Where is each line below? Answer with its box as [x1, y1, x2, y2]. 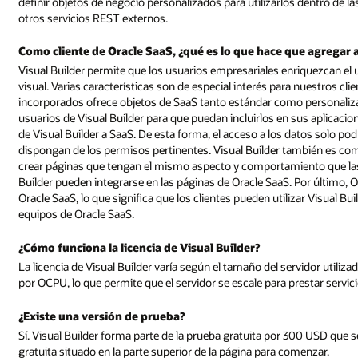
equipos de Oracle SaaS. [18, 206, 135, 222]
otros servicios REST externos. [18, 10, 169, 26]
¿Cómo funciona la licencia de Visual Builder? [18, 240, 261, 256]
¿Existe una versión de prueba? [18, 308, 185, 324]
